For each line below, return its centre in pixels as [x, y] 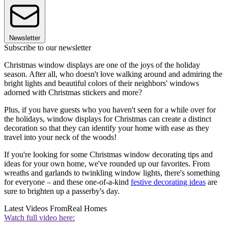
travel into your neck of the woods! [60, 137]
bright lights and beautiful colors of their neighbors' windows [102, 83]
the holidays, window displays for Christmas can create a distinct [108, 119]
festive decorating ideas [168, 182]
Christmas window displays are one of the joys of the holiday [102, 65]
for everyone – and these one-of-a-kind [67, 182]
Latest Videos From [36, 209]
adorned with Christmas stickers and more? [73, 93]
